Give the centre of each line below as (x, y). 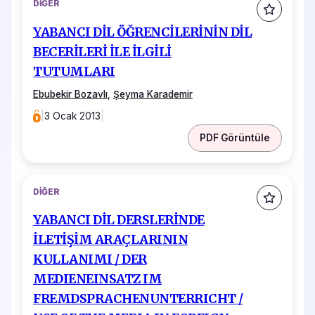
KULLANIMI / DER (90, 260)
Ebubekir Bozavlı (70, 94)
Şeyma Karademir (153, 94)
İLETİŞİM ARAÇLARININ (110, 240)
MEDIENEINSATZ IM (97, 279)
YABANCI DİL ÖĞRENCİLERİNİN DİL (142, 32)
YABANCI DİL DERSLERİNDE (119, 220)
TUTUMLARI (74, 71)
